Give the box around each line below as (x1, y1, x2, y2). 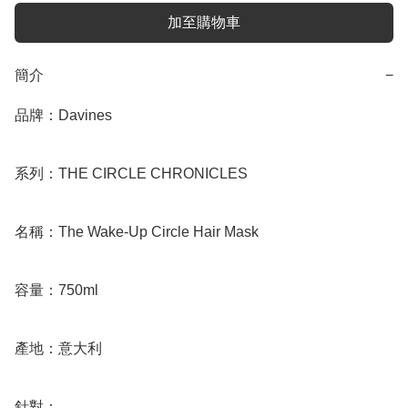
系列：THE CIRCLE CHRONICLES (15, 166, 248, 182)
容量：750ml (15, 282, 98, 299)
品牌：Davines (15, 107, 112, 124)
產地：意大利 (15, 341, 102, 357)
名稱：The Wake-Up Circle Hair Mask (15, 224, 259, 240)
